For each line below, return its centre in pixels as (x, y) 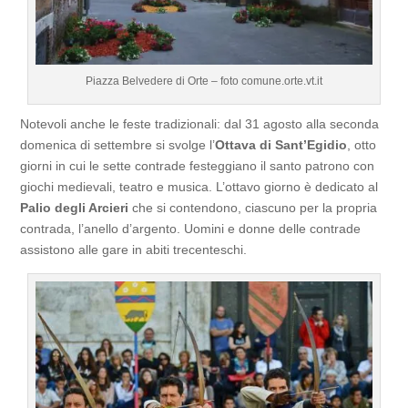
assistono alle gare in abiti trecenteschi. (134, 249)
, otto (362, 144)
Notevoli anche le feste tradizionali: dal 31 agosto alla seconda (200, 123)
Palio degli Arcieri (75, 207)
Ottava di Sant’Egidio (281, 144)
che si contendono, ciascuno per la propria (253, 207)
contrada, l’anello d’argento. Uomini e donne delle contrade (191, 228)
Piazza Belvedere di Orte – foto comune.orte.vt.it (204, 81)
